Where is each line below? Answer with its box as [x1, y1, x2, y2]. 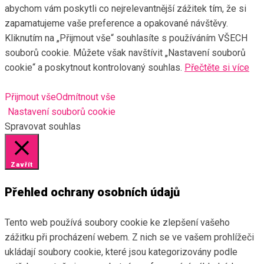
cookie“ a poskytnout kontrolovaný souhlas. [5, 61, 184, 73]
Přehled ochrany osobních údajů [5, 185, 180, 200]
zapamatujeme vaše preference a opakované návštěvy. [5, 17, 228, 29]
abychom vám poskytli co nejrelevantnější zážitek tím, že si [5, 2, 246, 14]
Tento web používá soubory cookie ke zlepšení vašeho [5, 216, 230, 228]
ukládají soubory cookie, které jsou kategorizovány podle [5, 246, 237, 258]
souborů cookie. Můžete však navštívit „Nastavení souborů [5, 47, 246, 58]
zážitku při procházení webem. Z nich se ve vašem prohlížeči [5, 231, 254, 243]
